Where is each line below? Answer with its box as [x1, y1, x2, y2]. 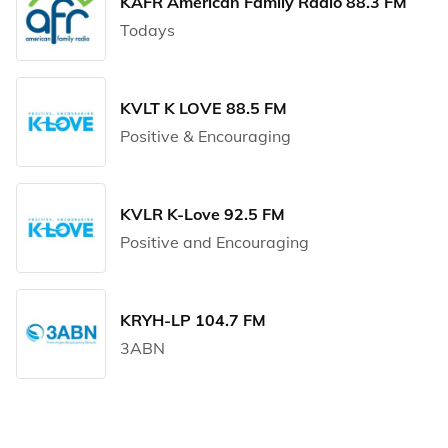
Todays [120, 20, 175, 40]
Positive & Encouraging [120, 126, 291, 146]
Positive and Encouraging [120, 232, 309, 252]
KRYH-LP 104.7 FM [120, 310, 266, 330]
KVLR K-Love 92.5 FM [120, 204, 285, 224]
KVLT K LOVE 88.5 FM [120, 98, 287, 118]
